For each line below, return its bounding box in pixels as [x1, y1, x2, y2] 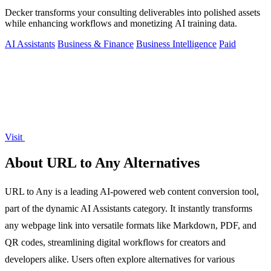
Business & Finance [57, 39, 134, 50]
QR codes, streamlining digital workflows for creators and [5, 237, 226, 247]
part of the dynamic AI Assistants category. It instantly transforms [5, 203, 252, 214]
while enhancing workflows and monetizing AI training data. [5, 18, 237, 29]
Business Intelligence [136, 39, 217, 50]
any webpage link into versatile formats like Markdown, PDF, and [5, 220, 256, 230]
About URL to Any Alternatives [5, 154, 200, 171]
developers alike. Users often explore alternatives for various [5, 253, 235, 264]
